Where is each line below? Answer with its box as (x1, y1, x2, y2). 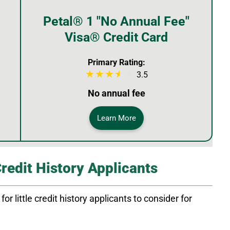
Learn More (97, 113, 136, 123)
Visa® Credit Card (65, 29, 168, 45)
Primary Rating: (87, 57, 145, 67)
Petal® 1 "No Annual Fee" (43, 13, 189, 29)
